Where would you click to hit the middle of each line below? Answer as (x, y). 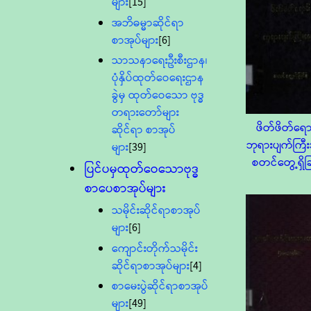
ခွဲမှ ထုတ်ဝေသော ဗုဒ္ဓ (158, 96)
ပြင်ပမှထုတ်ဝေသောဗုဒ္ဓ (142, 170)
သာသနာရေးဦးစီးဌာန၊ (160, 61)
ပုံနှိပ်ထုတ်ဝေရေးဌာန (158, 78)
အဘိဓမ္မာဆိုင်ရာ (148, 23)
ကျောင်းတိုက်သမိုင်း (155, 249)
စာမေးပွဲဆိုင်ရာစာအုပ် (160, 287)
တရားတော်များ (146, 113)
